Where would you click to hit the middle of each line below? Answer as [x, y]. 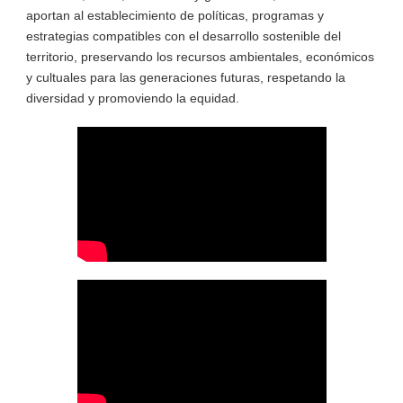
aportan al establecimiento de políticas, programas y [175, 15]
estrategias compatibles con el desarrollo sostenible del [183, 36]
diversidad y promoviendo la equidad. [132, 98]
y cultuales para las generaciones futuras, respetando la [185, 77]
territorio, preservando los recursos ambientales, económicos [200, 56]
